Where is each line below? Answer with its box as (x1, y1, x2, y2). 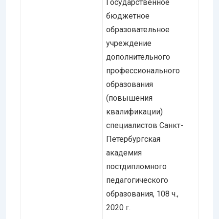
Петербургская (106, 134, 160, 144)
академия (106, 148, 142, 157)
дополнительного (106, 52, 170, 62)
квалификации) (106, 107, 163, 116)
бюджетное (106, 11, 150, 21)
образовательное (106, 24, 170, 34)
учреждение (106, 38, 152, 48)
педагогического (106, 175, 168, 185)
